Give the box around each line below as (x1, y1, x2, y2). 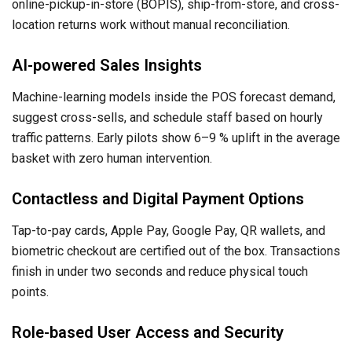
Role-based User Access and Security (12, 323, 284, 343)
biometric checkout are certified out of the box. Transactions (12, 244, 340, 259)
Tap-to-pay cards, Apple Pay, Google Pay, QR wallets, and (12, 223, 325, 239)
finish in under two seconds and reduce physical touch (12, 264, 308, 280)
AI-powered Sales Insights (12, 56, 202, 75)
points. (12, 284, 49, 300)
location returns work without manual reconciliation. (12, 17, 290, 33)
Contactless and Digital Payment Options (12, 189, 304, 209)
